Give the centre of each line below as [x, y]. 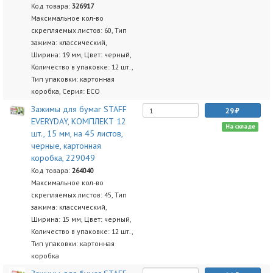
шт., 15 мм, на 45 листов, [76, 133]
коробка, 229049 [63, 158]
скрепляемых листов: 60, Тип [79, 30]
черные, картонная [66, 146]
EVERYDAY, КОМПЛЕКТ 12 [78, 121]
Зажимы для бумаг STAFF [79, 109]
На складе [240, 126]
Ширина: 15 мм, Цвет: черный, [81, 219]
